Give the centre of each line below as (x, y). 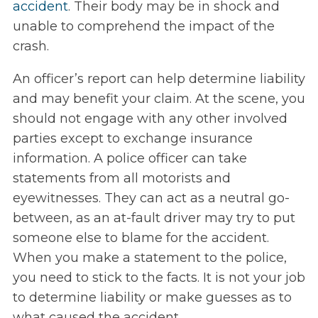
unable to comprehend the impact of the (143, 27)
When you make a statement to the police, (149, 258)
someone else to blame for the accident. (141, 238)
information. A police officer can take (130, 159)
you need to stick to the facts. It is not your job (159, 278)
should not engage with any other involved (150, 119)
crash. (32, 46)
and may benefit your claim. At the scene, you (159, 99)
